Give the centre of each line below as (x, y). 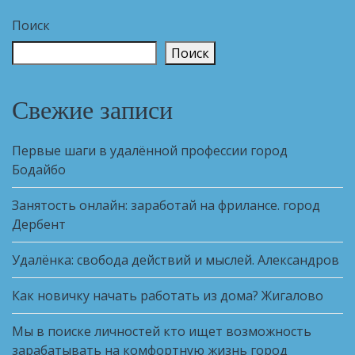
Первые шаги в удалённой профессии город (150, 151)
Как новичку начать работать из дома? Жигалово (168, 296)
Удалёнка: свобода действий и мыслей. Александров (176, 260)
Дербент (39, 225)
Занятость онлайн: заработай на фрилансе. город (166, 206)
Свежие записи (92, 112)
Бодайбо (39, 170)
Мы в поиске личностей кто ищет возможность (162, 332)
